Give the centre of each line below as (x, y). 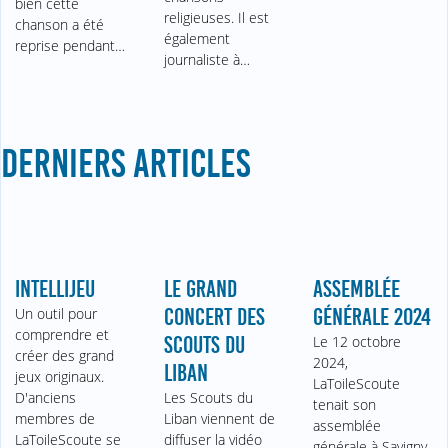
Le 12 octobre (356, 341)
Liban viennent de (220, 418)
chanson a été (60, 24)
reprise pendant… (70, 45)
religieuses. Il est (217, 17)
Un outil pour (56, 313)
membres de (55, 418)
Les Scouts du (209, 397)
